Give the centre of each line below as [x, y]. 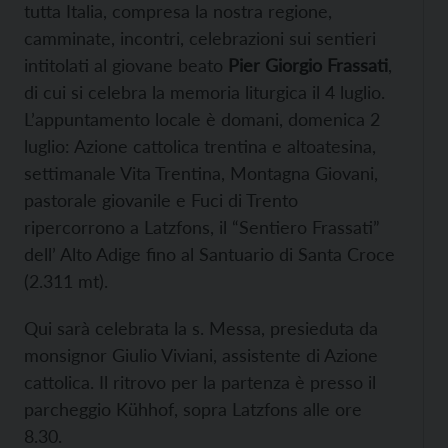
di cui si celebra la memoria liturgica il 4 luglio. [204, 92]
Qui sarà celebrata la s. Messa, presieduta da [201, 328]
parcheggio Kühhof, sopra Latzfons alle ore [193, 409]
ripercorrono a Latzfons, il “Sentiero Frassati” [202, 227]
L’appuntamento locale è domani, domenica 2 [202, 119]
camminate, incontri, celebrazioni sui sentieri [200, 38]
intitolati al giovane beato [126, 65]
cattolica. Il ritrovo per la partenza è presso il [200, 382]
